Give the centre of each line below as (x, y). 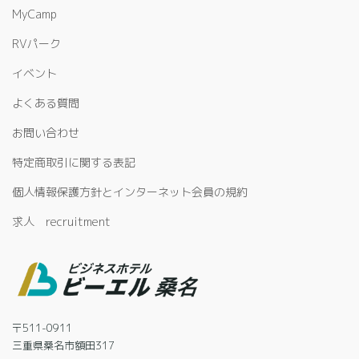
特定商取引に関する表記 (74, 162)
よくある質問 (46, 103)
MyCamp (34, 14)
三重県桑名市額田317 (63, 345)
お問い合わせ (46, 132)
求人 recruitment (61, 221)
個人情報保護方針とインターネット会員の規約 (130, 192)
